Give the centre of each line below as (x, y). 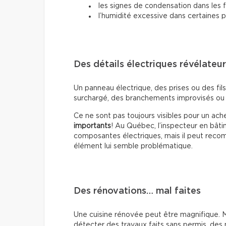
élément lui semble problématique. (133, 146)
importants (92, 126)
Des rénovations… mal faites (137, 191)
